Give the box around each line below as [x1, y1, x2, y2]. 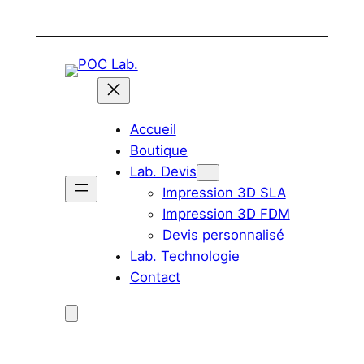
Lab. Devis [129, 162, 197, 180]
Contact [129, 268, 180, 285]
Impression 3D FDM [162, 205, 290, 222]
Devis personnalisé [162, 226, 284, 243]
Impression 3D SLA [162, 184, 286, 201]
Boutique [129, 141, 188, 158]
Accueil [129, 120, 176, 137]
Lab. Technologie [129, 247, 240, 264]
